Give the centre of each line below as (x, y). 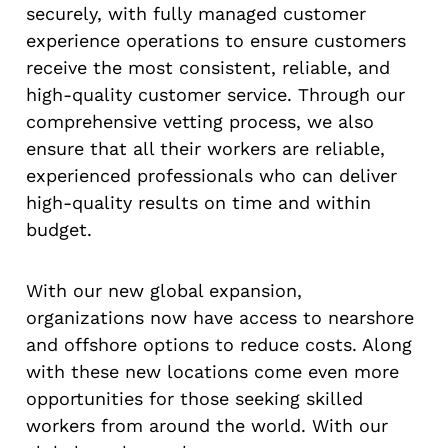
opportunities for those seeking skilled (194, 399)
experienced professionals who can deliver (211, 175)
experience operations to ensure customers (216, 40)
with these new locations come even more (212, 372)
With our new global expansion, (164, 291)
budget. (59, 229)
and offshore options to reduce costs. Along (219, 345)
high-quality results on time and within (198, 202)
